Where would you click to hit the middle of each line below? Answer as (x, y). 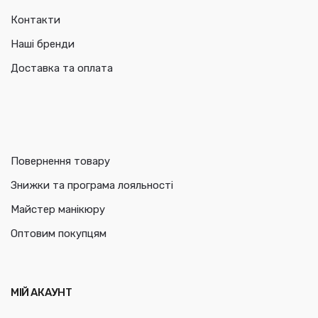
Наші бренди (43, 44)
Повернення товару (60, 161)
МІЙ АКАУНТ (42, 293)
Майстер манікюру (58, 210)
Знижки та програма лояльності (92, 186)
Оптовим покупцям (59, 234)
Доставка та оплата (62, 68)
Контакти (35, 20)
